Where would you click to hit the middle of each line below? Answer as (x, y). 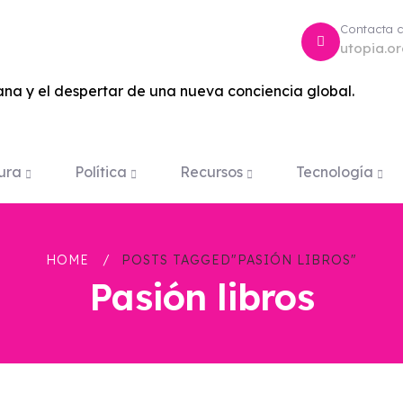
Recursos (211, 172)
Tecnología (335, 172)
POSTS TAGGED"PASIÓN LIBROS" (239, 260)
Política (101, 172)
